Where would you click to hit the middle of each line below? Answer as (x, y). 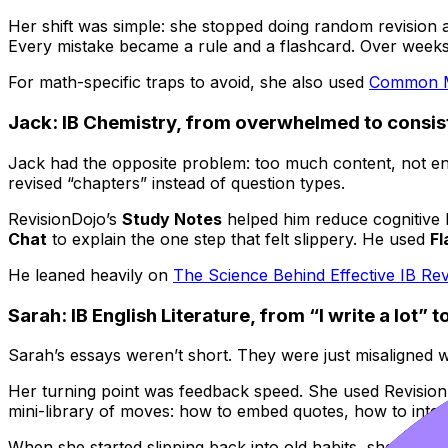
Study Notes (172, 218)
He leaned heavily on (90, 274)
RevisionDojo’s (65, 218)
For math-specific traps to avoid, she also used (188, 82)
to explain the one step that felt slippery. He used (238, 238)
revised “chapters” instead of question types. (176, 182)
